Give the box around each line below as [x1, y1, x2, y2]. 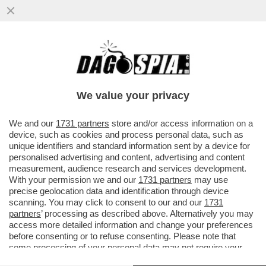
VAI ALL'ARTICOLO [24, 103, 108, 113]
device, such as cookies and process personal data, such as [9, 129, 243, 140]
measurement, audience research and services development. [9, 163, 246, 173]
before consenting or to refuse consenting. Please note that [9, 231, 236, 241]
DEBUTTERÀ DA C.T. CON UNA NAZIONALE [6, 65, 251, 79]
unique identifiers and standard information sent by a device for [9, 141, 250, 151]
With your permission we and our [9, 175, 138, 185]
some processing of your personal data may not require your [9, 242, 242, 252]
